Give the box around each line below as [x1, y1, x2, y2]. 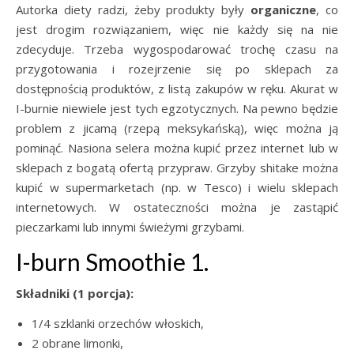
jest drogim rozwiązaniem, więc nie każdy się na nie [16, 21, 338, 37]
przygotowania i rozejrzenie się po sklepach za [16, 61, 338, 77]
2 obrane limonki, [32, 335, 123, 351]
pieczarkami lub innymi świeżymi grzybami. [16, 219, 244, 235]
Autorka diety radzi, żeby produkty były [16, 2, 251, 17]
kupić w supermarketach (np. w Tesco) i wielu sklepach [16, 179, 338, 195]
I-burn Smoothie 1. [16, 247, 209, 276]
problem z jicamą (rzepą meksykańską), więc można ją [16, 120, 338, 136]
